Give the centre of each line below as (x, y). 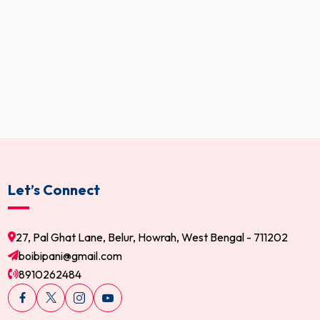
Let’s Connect (54, 189)
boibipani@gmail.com (70, 255)
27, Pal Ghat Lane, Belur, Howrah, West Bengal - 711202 (152, 237)
